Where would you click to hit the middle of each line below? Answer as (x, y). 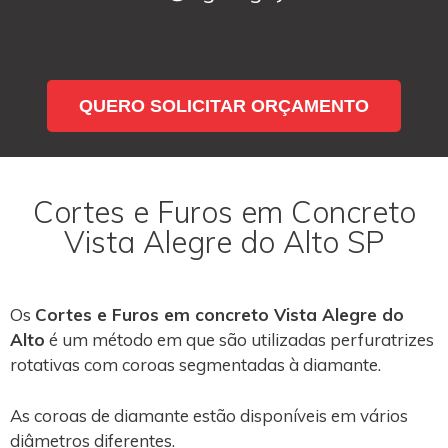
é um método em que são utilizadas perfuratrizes (239, 339)
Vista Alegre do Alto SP (224, 242)
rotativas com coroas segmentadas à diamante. (195, 364)
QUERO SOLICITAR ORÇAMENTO (224, 106)
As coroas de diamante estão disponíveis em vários (209, 415)
